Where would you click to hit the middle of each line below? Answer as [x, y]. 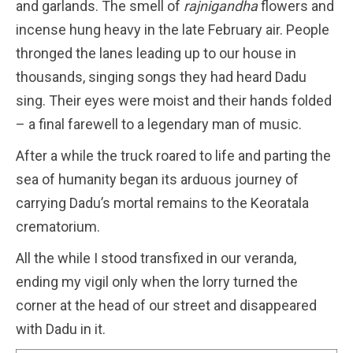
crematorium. [58, 226]
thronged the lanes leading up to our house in [156, 53]
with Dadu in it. [61, 329]
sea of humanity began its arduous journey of [157, 179]
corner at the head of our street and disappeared [166, 305]
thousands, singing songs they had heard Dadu [161, 76]
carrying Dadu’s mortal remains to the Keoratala [162, 203]
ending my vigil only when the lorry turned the [157, 281]
